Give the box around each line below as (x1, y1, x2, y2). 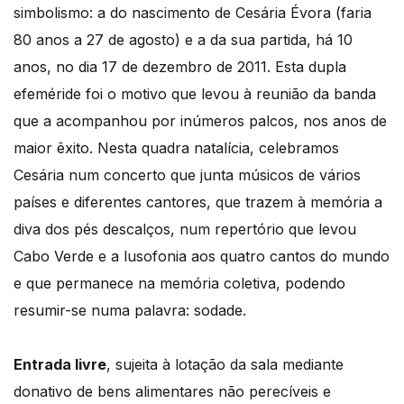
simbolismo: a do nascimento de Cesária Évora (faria (14, 4, 372, 23)
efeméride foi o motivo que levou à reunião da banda (14, 85, 376, 104)
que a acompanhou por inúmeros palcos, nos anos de (14, 112, 387, 131)
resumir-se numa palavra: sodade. (14, 301, 246, 320)
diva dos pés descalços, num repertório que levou (14, 220, 356, 239)
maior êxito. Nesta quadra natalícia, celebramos (14, 139, 339, 158)
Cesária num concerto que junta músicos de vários (14, 166, 361, 185)
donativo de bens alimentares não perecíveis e (14, 382, 331, 401)
